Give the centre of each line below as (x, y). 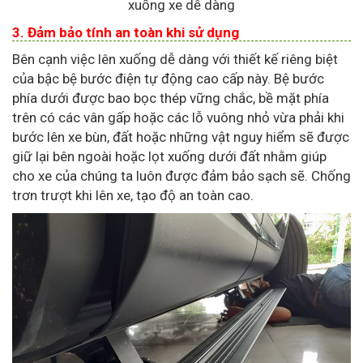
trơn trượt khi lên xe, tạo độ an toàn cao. (133, 196)
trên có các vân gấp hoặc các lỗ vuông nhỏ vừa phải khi (178, 118)
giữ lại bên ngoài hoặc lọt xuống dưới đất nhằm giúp (169, 157)
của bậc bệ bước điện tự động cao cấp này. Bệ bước (168, 79)
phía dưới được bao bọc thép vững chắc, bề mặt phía (171, 98)
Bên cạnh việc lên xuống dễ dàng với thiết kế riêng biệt (175, 60)
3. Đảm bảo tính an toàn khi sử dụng (126, 33)
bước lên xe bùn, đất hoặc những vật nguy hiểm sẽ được (181, 137)
